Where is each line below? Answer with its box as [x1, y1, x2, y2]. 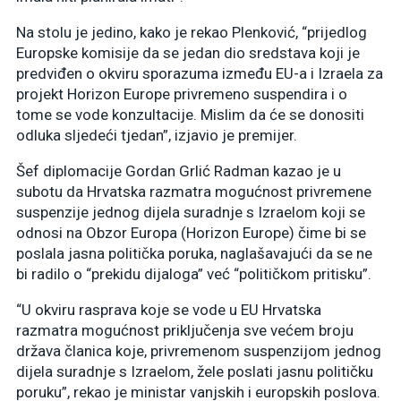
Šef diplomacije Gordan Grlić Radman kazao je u [16, 161, 341, 180]
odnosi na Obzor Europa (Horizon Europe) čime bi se [16, 223, 366, 242]
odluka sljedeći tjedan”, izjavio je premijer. [16, 125, 297, 144]
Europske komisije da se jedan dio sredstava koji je [16, 43, 360, 62]
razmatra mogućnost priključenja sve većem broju [16, 320, 354, 339]
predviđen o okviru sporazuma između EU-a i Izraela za [16, 64, 383, 82]
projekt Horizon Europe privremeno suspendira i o [16, 84, 347, 103]
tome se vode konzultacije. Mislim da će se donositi [16, 105, 364, 124]
